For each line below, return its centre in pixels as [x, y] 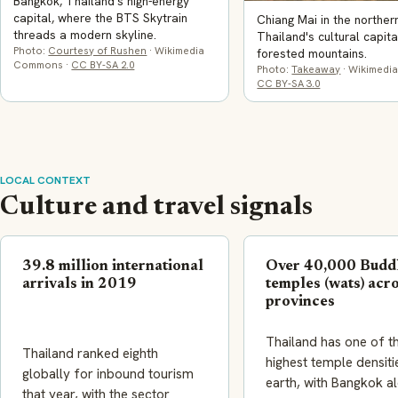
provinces [300, 302]
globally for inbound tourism [108, 374]
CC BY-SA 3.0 [289, 83]
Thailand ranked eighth [90, 353]
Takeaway [316, 68]
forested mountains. [312, 53]
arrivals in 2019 [80, 285]
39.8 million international [113, 267]
